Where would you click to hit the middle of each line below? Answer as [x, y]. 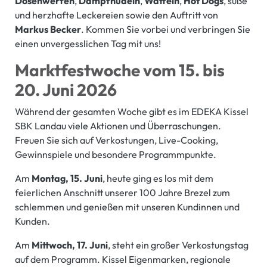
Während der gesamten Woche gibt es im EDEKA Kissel [132, 112]
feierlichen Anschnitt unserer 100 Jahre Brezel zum [122, 193]
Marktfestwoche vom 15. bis [120, 70]
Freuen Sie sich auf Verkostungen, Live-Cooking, [117, 140]
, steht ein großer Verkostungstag [178, 245]
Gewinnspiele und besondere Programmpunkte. [116, 155]
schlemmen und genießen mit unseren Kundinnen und [127, 207]
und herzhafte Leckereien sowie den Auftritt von [117, 15]
